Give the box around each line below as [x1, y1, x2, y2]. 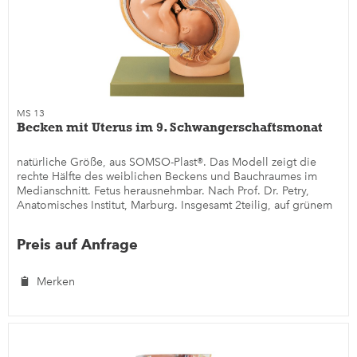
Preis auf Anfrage [17, 235, 139, 253]
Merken [37, 274, 76, 288]
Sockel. [17, 212, 55, 226]
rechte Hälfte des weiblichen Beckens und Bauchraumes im [17, 169, 318, 183]
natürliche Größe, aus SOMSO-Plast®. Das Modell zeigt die [17, 155, 317, 169]
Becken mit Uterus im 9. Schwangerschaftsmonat [17, 119, 324, 135]
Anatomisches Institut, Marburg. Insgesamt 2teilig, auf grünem [17, 198, 333, 212]
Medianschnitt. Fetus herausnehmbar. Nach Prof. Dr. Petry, [17, 183, 310, 198]
